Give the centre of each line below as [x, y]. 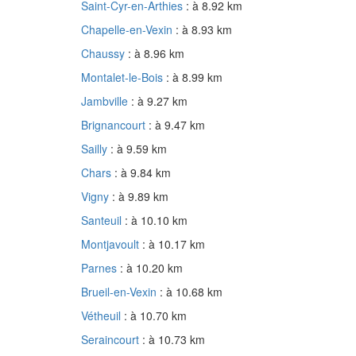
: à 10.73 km [174, 340]
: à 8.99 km [194, 77]
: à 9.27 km [159, 101]
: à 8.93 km [204, 30]
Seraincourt [112, 340]
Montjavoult [112, 244]
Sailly [96, 149]
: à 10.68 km [191, 292]
